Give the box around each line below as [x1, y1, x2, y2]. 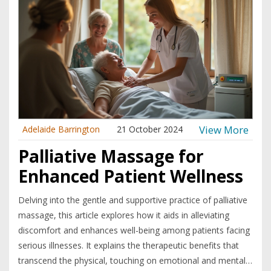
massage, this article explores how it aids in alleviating [18, 209, 229, 221]
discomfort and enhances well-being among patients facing [18, 224, 250, 237]
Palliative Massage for [18, 145, 204, 168]
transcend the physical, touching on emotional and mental [18, 255, 246, 267]
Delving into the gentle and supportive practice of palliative [18, 194, 247, 206]
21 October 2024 [116, 123, 183, 135]
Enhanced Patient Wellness [18, 165, 243, 188]
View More [199, 122, 249, 137]
